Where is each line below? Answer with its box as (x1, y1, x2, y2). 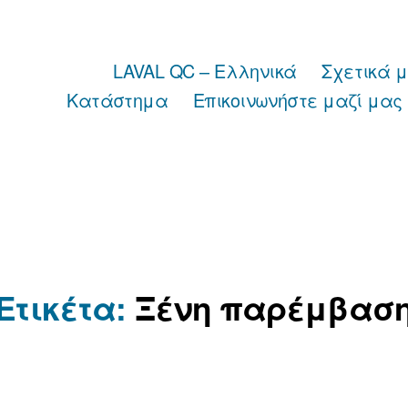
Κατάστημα (66, 86, 168, 113)
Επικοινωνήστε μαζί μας (192, 86, 403, 113)
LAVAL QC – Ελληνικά (113, 57, 297, 84)
